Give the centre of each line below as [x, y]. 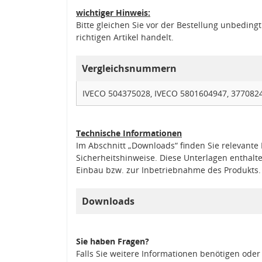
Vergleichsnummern [129, 68]
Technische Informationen [129, 133]
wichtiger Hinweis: [113, 12]
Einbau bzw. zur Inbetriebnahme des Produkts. [168, 170]
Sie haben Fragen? [113, 241]
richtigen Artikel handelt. [125, 37]
